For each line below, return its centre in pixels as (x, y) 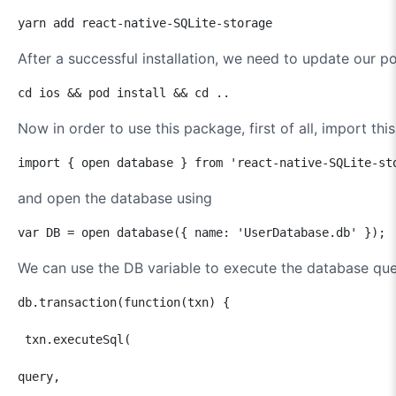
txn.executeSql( (88, 339)
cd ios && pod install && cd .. (124, 92)
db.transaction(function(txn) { (124, 302)
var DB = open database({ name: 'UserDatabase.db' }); (202, 232)
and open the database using (115, 198)
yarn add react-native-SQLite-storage (145, 23)
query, (95, 376)
